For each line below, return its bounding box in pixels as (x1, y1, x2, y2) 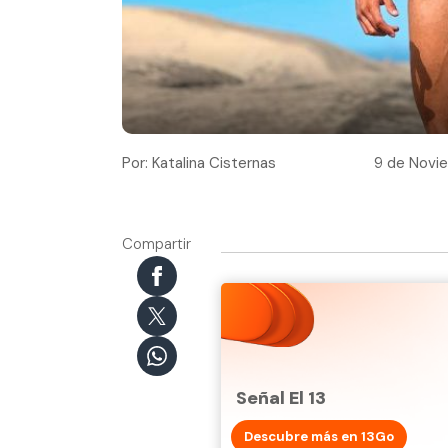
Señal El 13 (236, 385, 326, 410)
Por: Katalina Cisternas (122, 152, 276, 173)
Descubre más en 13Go (244, 427, 394, 445)
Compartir (122, 233, 191, 254)
